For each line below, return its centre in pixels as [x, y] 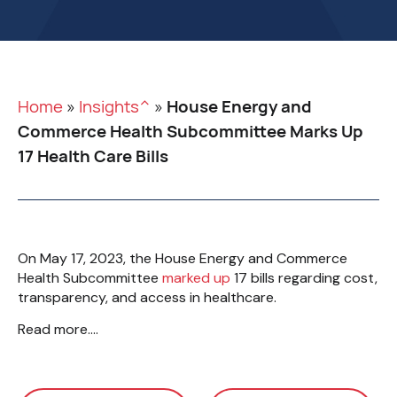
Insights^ [115, 106]
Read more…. [60, 330]
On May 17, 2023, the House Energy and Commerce [183, 258]
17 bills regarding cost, [304, 278]
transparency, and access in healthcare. [152, 297]
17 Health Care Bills [93, 156]
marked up [196, 278]
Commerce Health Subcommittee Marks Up [191, 131]
